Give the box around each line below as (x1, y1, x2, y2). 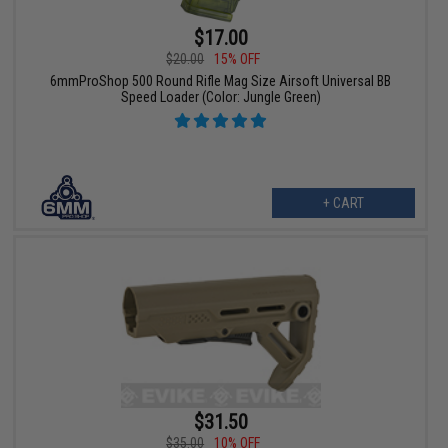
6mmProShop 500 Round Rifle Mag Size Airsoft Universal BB (50, 73, 392, 90)
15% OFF (214, 51, 261, 68)
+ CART (322, 195, 364, 212)
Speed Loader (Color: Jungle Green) (120, 89, 321, 106)
